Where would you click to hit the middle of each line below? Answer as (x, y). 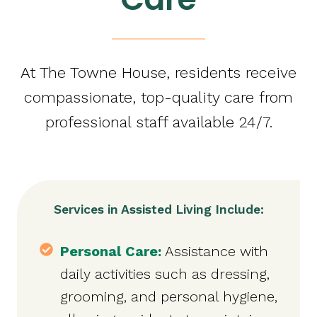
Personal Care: (111, 252)
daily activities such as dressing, (165, 274)
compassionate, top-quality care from (158, 98)
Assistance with (215, 252)
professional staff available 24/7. (158, 122)
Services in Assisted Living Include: (158, 210)
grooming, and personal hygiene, (169, 297)
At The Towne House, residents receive (158, 73)
